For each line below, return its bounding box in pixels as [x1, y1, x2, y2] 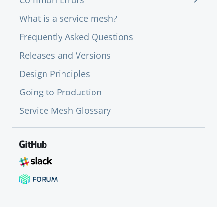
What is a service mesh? [19, 13, 117, 24]
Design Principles [19, 68, 90, 79]
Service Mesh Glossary [19, 105, 111, 116]
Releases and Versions [19, 49, 111, 61]
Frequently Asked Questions [19, 31, 133, 43]
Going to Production [19, 86, 102, 98]
